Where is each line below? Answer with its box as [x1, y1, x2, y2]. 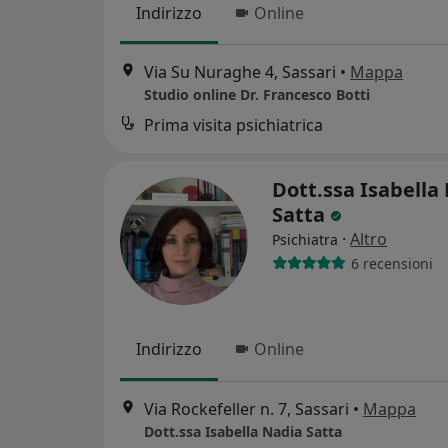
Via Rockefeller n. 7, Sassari [144, 397, 349, 420]
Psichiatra [272, 230, 338, 250]
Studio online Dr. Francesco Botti [144, 85, 370, 105]
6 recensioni [350, 253, 433, 273]
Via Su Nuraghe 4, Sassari [144, 61, 336, 84]
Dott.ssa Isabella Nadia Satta [144, 421, 342, 441]
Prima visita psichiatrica [144, 114, 323, 137]
